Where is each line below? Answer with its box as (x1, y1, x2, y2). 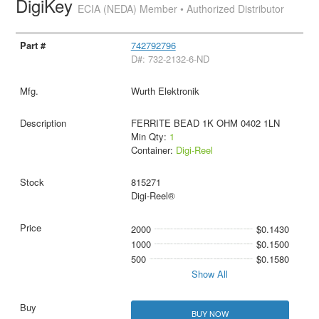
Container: (130, 143, 176, 157)
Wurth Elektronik (130, 84, 199, 98)
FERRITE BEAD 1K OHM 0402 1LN (130, 116, 280, 130)
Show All (192, 267, 229, 281)
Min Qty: (130, 130, 169, 143)
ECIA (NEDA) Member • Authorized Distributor (78, 1, 285, 16)
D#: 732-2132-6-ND (130, 52, 209, 66)
